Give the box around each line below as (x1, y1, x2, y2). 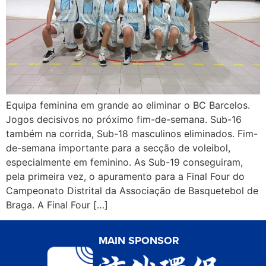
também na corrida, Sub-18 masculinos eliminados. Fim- (6, 127, 258, 140)
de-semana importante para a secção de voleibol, (6, 141, 230, 154)
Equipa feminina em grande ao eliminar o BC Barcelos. (6, 99, 250, 111)
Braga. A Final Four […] (6, 198, 108, 211)
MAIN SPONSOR (99, 233, 179, 249)
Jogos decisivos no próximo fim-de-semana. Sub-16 (6, 113, 242, 125)
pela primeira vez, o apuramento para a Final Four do (6, 170, 245, 182)
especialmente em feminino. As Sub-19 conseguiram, (6, 156, 243, 168)
